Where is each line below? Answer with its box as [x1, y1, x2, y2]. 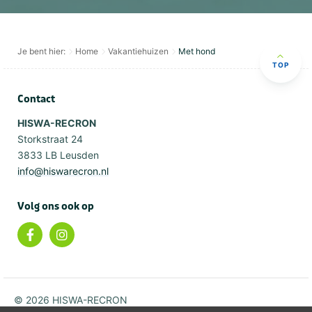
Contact [17, 92, 55, 106]
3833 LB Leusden [17, 148, 99, 161]
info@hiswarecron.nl [17, 164, 109, 177]
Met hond [178, 45, 215, 56]
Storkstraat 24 [17, 132, 83, 145]
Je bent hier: [17, 45, 65, 56]
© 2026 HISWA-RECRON [14, 293, 127, 306]
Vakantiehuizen [108, 45, 169, 56]
